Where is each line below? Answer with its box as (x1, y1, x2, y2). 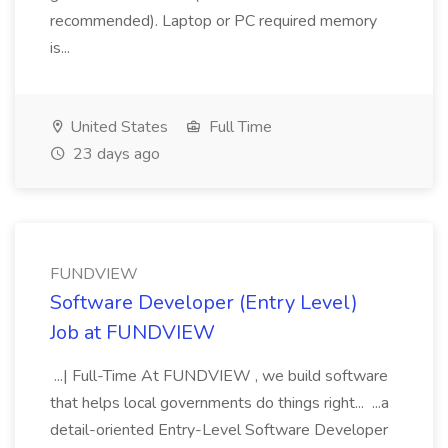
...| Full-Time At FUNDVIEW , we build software (50, 365, 388, 387)
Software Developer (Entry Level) (50, 289, 358, 316)
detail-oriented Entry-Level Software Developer (50, 419, 388, 441)
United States (66, 116, 168, 138)
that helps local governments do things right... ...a (50, 392, 389, 414)
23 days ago (69, 143, 160, 165)
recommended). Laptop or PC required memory (50, 10, 377, 32)
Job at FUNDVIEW (50, 319, 215, 346)
